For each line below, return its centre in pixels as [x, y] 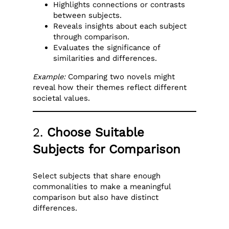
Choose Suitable [96, 133]
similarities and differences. [105, 59]
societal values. [62, 98]
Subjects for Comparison [107, 150]
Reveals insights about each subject [120, 26]
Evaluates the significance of [107, 48]
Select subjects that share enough [97, 176]
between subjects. [88, 16]
